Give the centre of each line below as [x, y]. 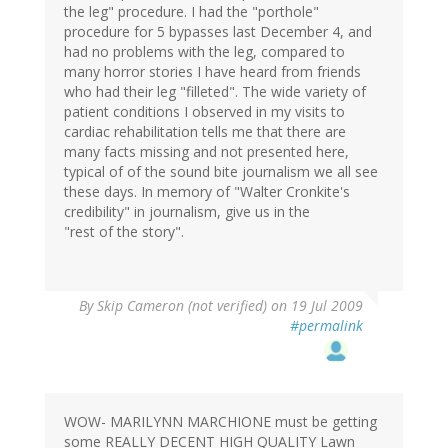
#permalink [326, 326]
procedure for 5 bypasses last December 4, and [218, 32]
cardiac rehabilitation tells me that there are [205, 132]
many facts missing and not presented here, [206, 152]
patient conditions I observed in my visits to [204, 112]
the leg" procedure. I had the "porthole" [191, 12]
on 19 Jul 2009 [315, 306]
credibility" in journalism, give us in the [187, 212]
